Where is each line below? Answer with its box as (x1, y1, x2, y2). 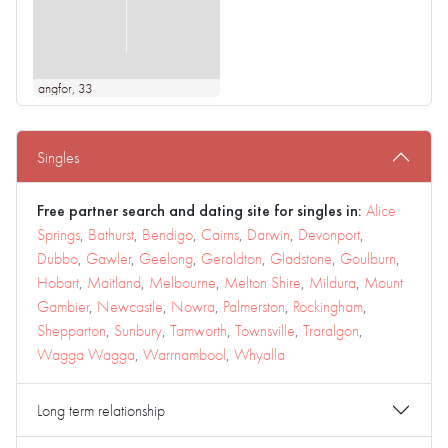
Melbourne (149, 272, 216, 293)
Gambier (37, 296, 89, 317)
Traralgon (303, 320, 359, 341)
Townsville (235, 320, 295, 341)
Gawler (86, 248, 131, 269)
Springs (37, 224, 80, 245)
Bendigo (142, 224, 193, 245)
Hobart (37, 272, 79, 293)
